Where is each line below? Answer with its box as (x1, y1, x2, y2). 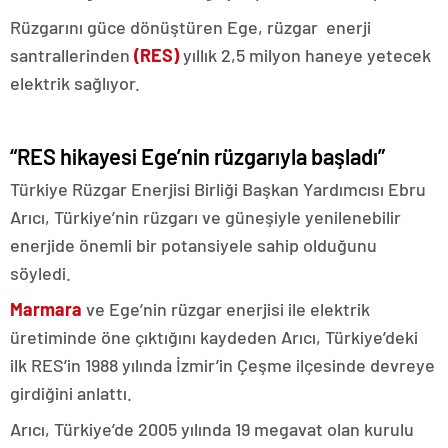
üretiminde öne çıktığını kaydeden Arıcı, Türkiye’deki (10, 326, 418, 349)
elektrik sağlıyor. (10, 72, 140, 95)
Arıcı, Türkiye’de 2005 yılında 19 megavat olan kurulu (10, 418, 414, 441)
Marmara (10, 298, 82, 321)
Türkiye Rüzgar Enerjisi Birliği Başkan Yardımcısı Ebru (10, 178, 426, 201)
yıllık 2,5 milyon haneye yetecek (179, 44, 431, 67)
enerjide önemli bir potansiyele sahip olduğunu (10, 234, 377, 257)
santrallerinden (10, 44, 134, 67)
